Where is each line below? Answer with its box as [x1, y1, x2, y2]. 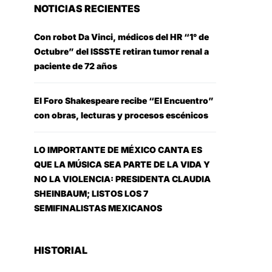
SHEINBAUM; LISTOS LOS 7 [34, 188, 148, 199]
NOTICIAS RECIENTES [34, 2, 140, 15]
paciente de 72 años [34, 61, 117, 71]
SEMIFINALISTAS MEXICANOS [34, 203, 162, 213]
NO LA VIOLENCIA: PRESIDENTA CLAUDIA [34, 174, 211, 184]
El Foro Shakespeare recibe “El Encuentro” [34, 95, 214, 106]
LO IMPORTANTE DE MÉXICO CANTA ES [34, 144, 202, 155]
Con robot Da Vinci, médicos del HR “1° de [34, 32, 209, 42]
